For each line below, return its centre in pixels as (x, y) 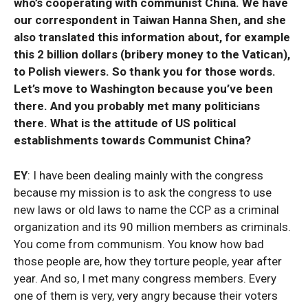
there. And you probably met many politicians (137, 106)
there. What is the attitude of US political (125, 123)
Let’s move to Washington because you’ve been (143, 89)
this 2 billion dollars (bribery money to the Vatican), (152, 54)
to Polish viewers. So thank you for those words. (145, 71)
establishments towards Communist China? (132, 140)
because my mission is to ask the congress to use (143, 192)
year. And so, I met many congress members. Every (145, 278)
